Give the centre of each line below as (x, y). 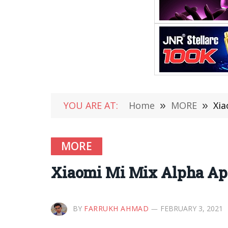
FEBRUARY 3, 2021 (192, 208)
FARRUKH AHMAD (117, 208)
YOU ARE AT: (91, 105)
